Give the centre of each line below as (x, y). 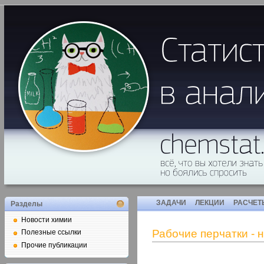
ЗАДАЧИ (171, 203)
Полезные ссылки (51, 232)
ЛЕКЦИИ (210, 203)
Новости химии (47, 220)
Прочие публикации (54, 245)
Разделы (27, 204)
